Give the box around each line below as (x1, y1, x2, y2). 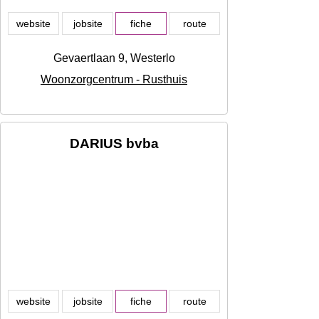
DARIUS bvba (69, 136, 159, 152)
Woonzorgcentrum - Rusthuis (41, 73, 187, 86)
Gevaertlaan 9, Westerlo (53, 52, 175, 65)
